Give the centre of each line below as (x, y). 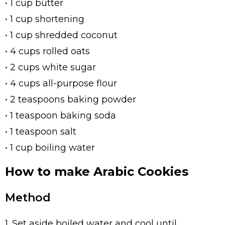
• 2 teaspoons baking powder (71, 99)
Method (28, 197)
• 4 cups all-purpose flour (61, 83)
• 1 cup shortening (45, 19)
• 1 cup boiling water (50, 147)
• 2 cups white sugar (50, 67)
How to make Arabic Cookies (97, 171)
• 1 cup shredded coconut (61, 35)
